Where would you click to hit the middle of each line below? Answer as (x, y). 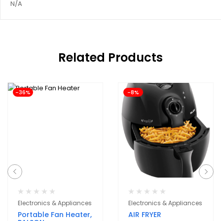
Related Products (110, 58)
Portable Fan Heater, (55, 215)
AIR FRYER (145, 215)
